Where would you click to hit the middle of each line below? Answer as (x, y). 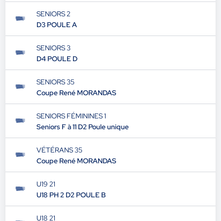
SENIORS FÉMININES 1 (71, 116)
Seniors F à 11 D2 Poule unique (82, 127)
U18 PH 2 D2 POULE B (71, 195)
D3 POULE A (56, 25)
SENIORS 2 (53, 14)
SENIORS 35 (55, 82)
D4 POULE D (57, 59)
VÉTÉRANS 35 (59, 150)
